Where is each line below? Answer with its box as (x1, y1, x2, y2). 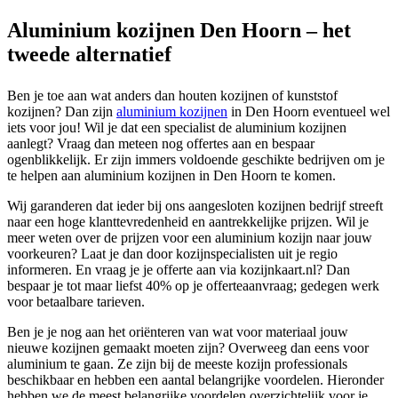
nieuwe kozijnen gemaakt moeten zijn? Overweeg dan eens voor (7, 339, 369, 355)
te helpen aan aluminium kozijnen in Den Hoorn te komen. (7, 167, 336, 183)
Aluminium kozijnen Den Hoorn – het (7, 18, 351, 42)
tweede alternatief (7, 42, 171, 66)
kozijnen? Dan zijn (7, 103, 116, 119)
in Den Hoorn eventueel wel (227, 103, 390, 119)
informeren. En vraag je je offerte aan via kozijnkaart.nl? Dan (7, 261, 350, 277)
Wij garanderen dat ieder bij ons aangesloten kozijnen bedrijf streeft (7, 197, 383, 213)
